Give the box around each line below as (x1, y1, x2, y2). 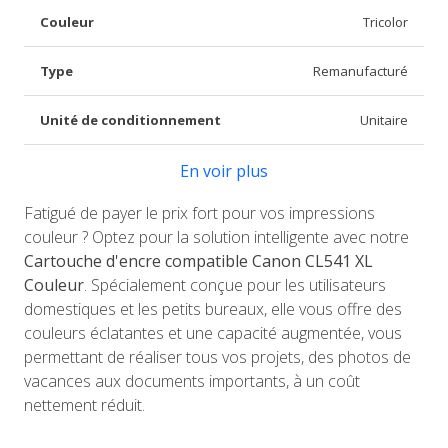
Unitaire (360, 111, 408, 130)
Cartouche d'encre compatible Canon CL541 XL (24, 250, 373, 273)
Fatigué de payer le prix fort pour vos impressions (24, 202, 375, 225)
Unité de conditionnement (40, 111, 221, 130)
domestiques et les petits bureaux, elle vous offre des (24, 298, 402, 321)
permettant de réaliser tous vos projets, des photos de (24, 346, 411, 369)
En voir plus (180, 160, 268, 183)
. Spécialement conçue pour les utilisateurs (84, 274, 386, 297)
